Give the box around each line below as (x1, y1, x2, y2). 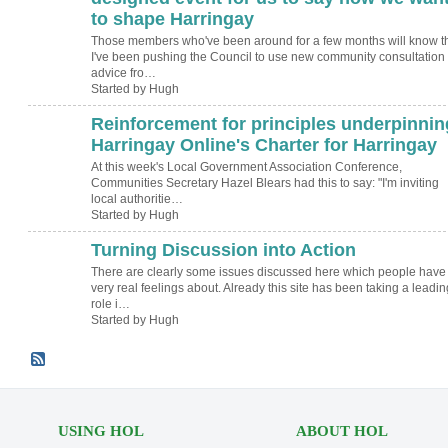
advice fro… (90, 66, 156, 81)
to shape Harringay (90, 8, 254, 29)
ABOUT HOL (295, 422, 388, 439)
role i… (90, 297, 130, 312)
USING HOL (57, 422, 144, 439)
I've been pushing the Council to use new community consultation (90, 50, 445, 65)
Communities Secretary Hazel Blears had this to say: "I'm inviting (90, 176, 439, 191)
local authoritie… (90, 192, 183, 207)
